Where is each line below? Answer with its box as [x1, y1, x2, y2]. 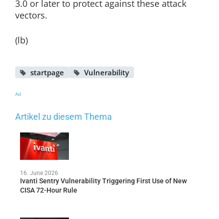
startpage [30, 67, 64, 77]
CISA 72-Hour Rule [20, 186, 77, 194]
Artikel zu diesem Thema [15, 111, 112, 122]
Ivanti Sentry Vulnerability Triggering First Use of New [20, 177, 187, 185]
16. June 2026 [20, 170, 58, 176]
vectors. [15, 9, 47, 21]
